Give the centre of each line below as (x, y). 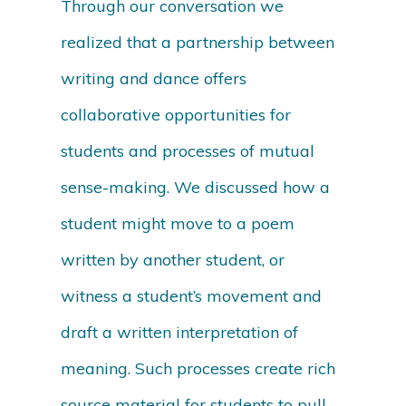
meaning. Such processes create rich (198, 369)
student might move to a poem (178, 224)
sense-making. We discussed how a (196, 188)
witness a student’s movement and (192, 296)
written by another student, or (173, 260)
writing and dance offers (154, 79)
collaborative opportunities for (176, 115)
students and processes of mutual (188, 151)
